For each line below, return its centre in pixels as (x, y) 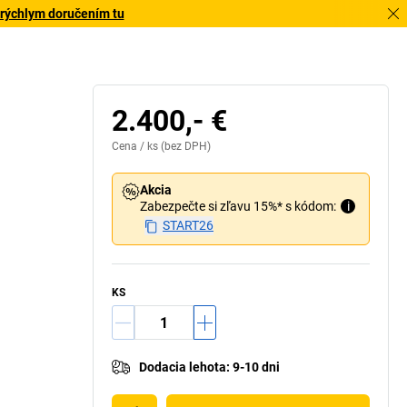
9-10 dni (256, 367)
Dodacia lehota (183, 367)
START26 (188, 225)
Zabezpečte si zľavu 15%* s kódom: (238, 206)
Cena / (129, 146)
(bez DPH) (184, 146)
